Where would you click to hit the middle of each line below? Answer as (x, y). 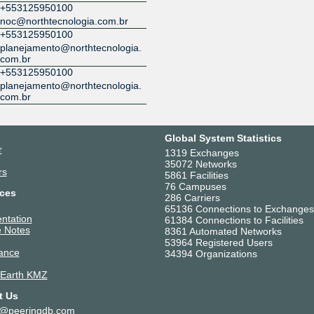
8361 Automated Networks (223, 232)
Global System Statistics (223, 138)
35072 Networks (200, 164)
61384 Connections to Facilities (234, 220)
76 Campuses (195, 187)
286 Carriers (192, 198)
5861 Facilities (196, 176)
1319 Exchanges (202, 153)
